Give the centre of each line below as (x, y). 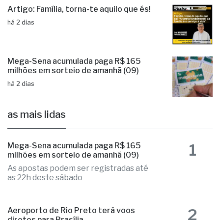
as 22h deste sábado (45, 178)
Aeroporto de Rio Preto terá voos (71, 211)
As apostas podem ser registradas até (78, 168)
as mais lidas (37, 115)
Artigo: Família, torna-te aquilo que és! (79, 9)
